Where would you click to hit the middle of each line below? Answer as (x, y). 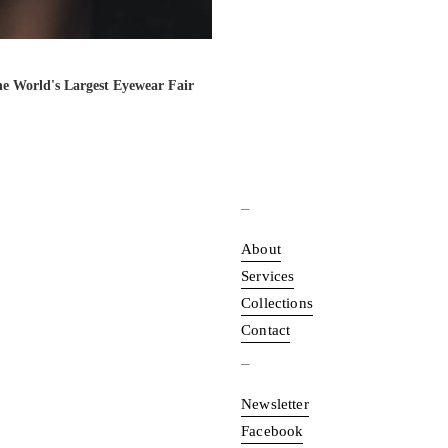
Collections (277, 303)
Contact (266, 330)
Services (268, 276)
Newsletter (275, 404)
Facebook (272, 431)
